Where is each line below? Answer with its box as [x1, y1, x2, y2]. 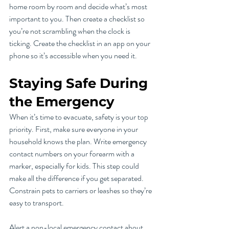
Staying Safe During [9, 75, 151, 92]
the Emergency [9, 94, 114, 110]
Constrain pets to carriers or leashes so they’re [9, 185, 153, 197]
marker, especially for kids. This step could [9, 160, 141, 172]
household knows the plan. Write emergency [9, 135, 148, 148]
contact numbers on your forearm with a [9, 148, 136, 160]
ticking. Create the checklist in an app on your [9, 37, 152, 50]
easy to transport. [9, 197, 64, 209]
